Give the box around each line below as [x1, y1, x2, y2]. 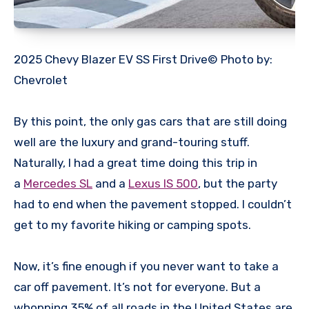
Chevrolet [14, 73, 68, 88]
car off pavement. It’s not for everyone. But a [14, 280, 261, 295]
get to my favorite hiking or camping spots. [14, 218, 251, 232]
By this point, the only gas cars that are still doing [14, 114, 287, 129]
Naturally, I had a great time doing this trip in [14, 156, 257, 170]
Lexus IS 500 [128, 177, 198, 191]
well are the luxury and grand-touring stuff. [14, 135, 250, 150]
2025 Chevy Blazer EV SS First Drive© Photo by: [14, 52, 272, 67]
